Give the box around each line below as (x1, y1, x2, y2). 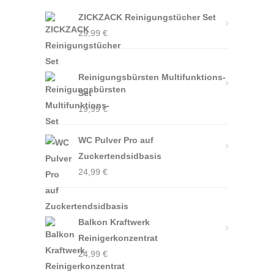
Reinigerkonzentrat (78, 233, 158, 243)
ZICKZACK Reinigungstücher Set (78, 12, 216, 22)
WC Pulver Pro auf (78, 135, 154, 145)
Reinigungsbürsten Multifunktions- (78, 72, 226, 82)
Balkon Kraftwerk (78, 217, 150, 227)
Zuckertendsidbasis (78, 151, 161, 161)
